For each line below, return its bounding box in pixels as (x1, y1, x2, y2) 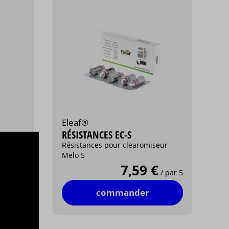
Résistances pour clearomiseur (62, 140, 168, 150)
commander (96, 187, 149, 199)
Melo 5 (62, 150, 85, 161)
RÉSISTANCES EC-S (62, 127, 132, 142)
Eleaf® (62, 117, 89, 129)
